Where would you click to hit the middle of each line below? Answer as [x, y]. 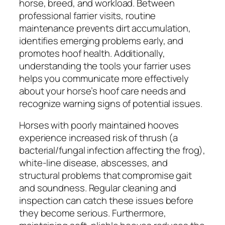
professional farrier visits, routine [88, 15]
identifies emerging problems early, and [101, 40]
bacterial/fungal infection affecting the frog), [113, 150]
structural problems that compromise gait [105, 176]
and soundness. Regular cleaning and [98, 188]
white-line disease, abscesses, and [93, 163]
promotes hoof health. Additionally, [92, 53]
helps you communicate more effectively [104, 78]
